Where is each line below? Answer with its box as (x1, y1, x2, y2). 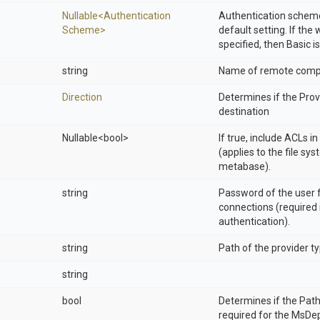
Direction (62, 91, 102, 103)
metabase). (219, 161, 271, 172)
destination (219, 106, 269, 117)
